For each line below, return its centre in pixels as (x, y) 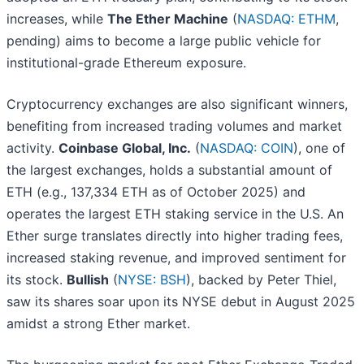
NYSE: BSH (152, 280)
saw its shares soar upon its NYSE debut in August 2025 (181, 302)
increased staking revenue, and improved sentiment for (176, 258)
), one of (319, 148)
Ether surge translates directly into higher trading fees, (175, 236)
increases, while (57, 19)
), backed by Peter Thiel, (261, 280)
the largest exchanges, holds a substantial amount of (169, 170)
